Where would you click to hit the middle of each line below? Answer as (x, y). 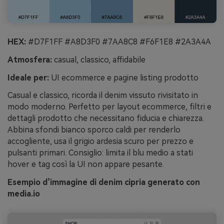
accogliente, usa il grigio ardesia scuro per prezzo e (100, 141)
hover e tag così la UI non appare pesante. (86, 164)
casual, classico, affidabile (99, 59)
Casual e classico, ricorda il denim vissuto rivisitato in (103, 95)
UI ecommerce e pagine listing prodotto (124, 77)
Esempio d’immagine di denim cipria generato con (104, 182)
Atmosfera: (30, 59)
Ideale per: (28, 77)
